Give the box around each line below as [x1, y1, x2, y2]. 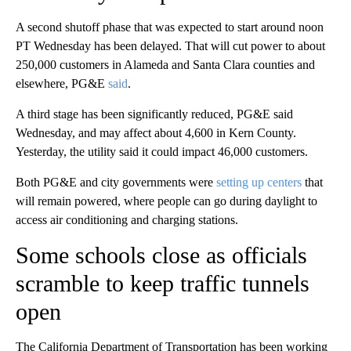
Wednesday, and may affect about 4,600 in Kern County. [16, 126, 296, 140]
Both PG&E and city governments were [16, 175, 216, 190]
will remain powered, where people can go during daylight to [16, 194, 317, 208]
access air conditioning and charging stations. [16, 213, 238, 227]
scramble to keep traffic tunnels [16, 270, 309, 297]
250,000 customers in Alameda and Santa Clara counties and [16, 58, 315, 72]
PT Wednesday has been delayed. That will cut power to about [16, 39, 325, 53]
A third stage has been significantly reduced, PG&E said [16, 107, 293, 121]
